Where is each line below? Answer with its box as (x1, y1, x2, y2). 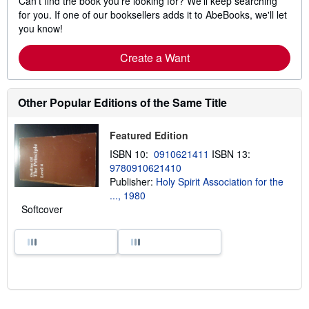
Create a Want (119, 50, 190, 66)
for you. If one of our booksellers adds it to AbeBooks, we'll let (19, 8, 287, 21)
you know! (19, 21, 63, 35)
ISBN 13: (211, 147, 253, 161)
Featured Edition (109, 128, 188, 142)
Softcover (21, 202, 63, 216)
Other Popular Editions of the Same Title (18, 94, 227, 110)
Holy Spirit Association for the (155, 175, 283, 188)
